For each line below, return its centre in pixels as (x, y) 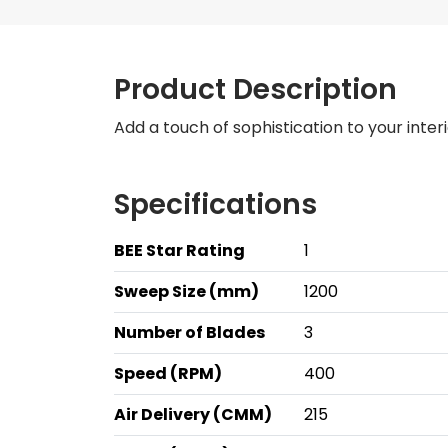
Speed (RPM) (168, 373)
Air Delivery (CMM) (193, 414)
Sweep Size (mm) (186, 291)
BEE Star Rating (179, 250)
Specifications (215, 204)
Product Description (255, 89)
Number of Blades (189, 332)
